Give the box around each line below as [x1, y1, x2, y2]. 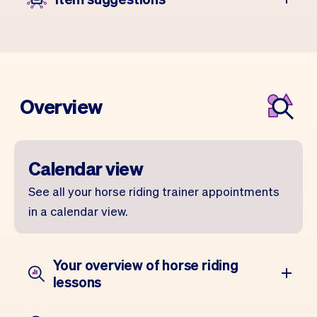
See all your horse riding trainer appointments [28, 183, 279, 199]
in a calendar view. [28, 203, 127, 219]
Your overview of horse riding [52, 255, 238, 274]
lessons [52, 272, 102, 291]
